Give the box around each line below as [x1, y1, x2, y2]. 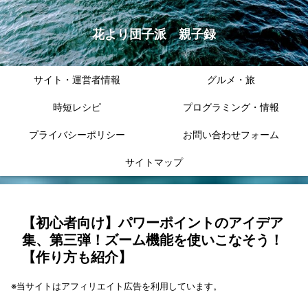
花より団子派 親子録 [92, 27, 216, 42]
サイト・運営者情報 [34, 74, 120, 86]
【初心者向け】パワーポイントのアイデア [22, 214, 283, 232]
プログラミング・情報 [183, 101, 279, 113]
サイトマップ [125, 156, 183, 168]
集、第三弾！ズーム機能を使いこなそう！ [22, 232, 283, 249]
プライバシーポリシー [29, 129, 125, 141]
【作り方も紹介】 [22, 249, 132, 266]
